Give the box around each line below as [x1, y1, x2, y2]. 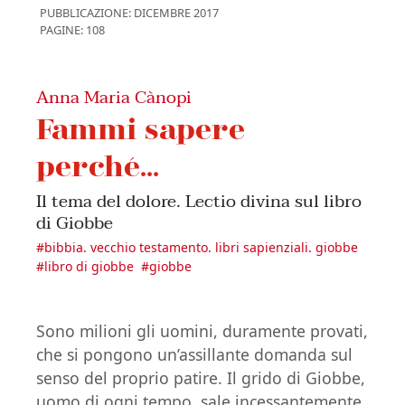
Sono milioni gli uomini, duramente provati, [36, 320, 368, 342]
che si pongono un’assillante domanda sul [36, 344, 353, 365]
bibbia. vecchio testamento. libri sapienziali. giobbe [44, 239, 358, 256]
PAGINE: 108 [40, 22, 105, 38]
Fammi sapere [36, 110, 245, 146]
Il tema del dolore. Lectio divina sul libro [36, 186, 362, 216]
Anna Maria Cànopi [36, 82, 192, 112]
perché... [36, 147, 159, 183]
